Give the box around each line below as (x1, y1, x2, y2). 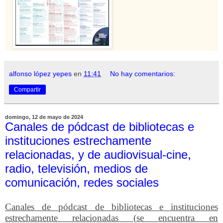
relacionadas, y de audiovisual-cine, (5, 148, 191, 162)
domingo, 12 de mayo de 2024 (5, 114, 83, 120)
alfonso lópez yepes (9, 70, 72, 78)
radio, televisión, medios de (5, 162, 148, 176)
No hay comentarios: (110, 70, 176, 78)
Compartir (14, 86, 41, 94)
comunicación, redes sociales (5, 176, 159, 190)
